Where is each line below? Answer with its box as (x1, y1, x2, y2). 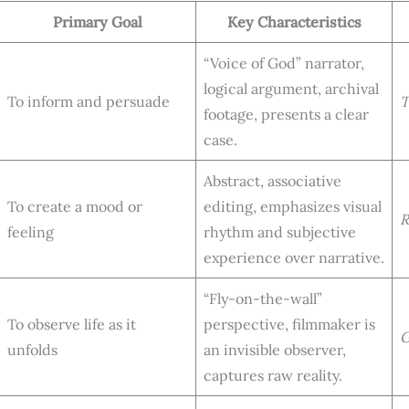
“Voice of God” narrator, (204, 53, 364, 72)
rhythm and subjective (204, 222, 356, 241)
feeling (7, 222, 54, 241)
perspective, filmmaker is (204, 314, 375, 333)
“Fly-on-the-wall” (204, 288, 322, 308)
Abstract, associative (204, 171, 341, 190)
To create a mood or (7, 196, 142, 215)
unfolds (7, 340, 58, 359)
